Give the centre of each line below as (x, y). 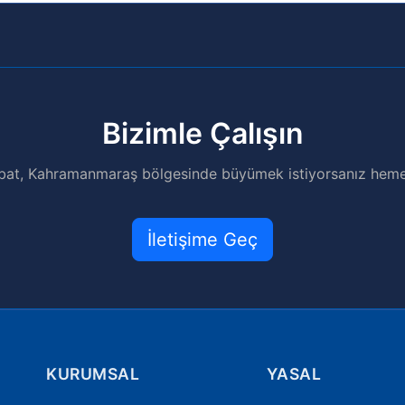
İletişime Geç (202, 240)
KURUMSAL (93, 374)
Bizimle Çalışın (202, 133)
